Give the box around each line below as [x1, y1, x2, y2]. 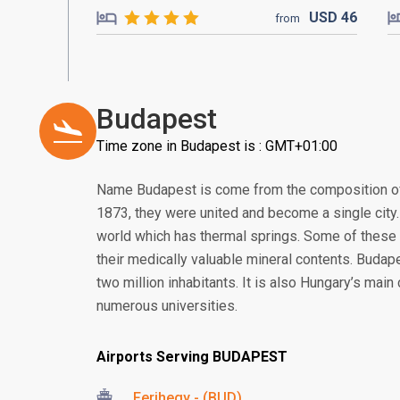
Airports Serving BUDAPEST [96, 348, 287, 365]
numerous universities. [96, 297, 237, 314]
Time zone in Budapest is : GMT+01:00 [96, 137, 337, 154]
